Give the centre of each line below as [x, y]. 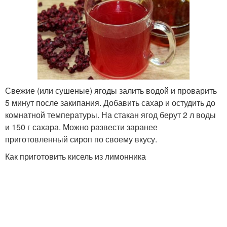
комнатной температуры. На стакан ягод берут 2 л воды [110, 115]
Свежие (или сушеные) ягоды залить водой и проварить [111, 90]
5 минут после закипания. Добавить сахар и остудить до [110, 102]
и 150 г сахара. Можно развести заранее [81, 127]
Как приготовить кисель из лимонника [75, 156]
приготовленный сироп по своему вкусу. [81, 139]
